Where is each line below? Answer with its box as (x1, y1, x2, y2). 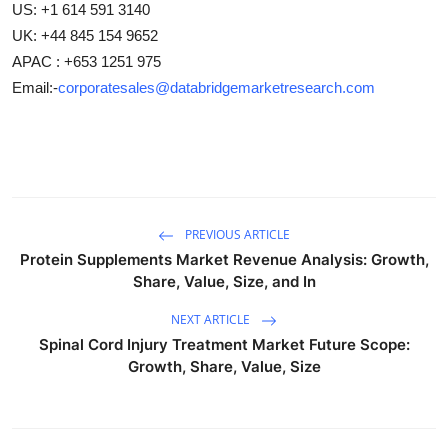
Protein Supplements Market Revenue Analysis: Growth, (19, 249, 429, 269)
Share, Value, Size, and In (132, 271, 316, 291)
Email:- (12, 78, 58, 96)
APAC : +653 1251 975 (12, 52, 161, 70)
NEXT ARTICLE (171, 310, 253, 328)
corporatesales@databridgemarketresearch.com (58, 78, 375, 96)
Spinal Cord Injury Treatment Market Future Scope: (38, 334, 410, 354)
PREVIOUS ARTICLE (182, 225, 290, 243)
